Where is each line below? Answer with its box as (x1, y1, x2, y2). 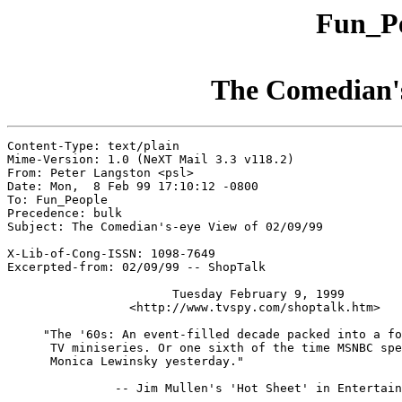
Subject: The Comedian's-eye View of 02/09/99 (7, 220, 323, 234)
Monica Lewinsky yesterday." (7, 354, 244, 369)
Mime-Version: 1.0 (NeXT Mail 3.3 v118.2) (7, 153, 294, 167)
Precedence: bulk (7, 206, 122, 221)
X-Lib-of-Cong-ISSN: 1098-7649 (7, 247, 215, 261)
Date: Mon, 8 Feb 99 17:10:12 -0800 (7, 179, 258, 194)
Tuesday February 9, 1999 (7, 287, 345, 301)
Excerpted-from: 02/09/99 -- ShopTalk (7, 260, 266, 275)
